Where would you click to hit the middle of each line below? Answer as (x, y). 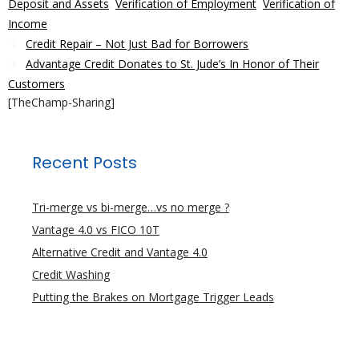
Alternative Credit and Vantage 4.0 (120, 252)
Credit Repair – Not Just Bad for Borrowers (137, 44)
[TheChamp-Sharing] (61, 103)
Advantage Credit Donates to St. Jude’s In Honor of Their (173, 64)
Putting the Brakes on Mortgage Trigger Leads (153, 297)
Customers (36, 84)
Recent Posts (85, 163)
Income (28, 24)
